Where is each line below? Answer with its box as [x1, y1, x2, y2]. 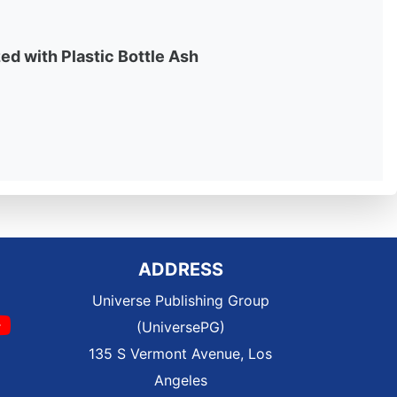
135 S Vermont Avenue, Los [89, 345, 272, 362]
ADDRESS [137, 259, 223, 280]
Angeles [153, 371, 207, 389]
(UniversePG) [136, 318, 225, 336]
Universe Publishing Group [91, 292, 269, 309]
